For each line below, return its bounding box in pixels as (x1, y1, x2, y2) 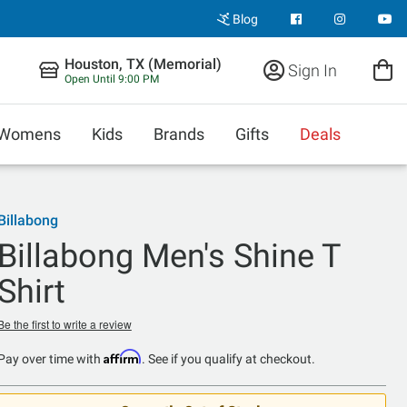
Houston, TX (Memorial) (65, 55, 222, 73)
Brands (154, 124, 204, 144)
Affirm (103, 349, 142, 364)
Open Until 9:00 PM (65, 73, 159, 85)
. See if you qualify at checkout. (141, 352, 315, 366)
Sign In (284, 60, 337, 80)
